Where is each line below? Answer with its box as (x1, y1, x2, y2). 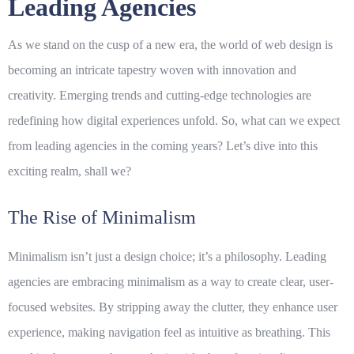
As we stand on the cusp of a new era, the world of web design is (8, 38, 333, 52)
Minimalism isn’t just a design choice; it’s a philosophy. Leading (8, 250, 326, 264)
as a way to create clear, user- (185, 275, 333, 289)
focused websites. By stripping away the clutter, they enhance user (8, 300, 337, 314)
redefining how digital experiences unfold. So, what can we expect (8, 114, 340, 128)
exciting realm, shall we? (8, 164, 131, 179)
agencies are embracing (8, 275, 127, 289)
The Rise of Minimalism (8, 207, 196, 228)
